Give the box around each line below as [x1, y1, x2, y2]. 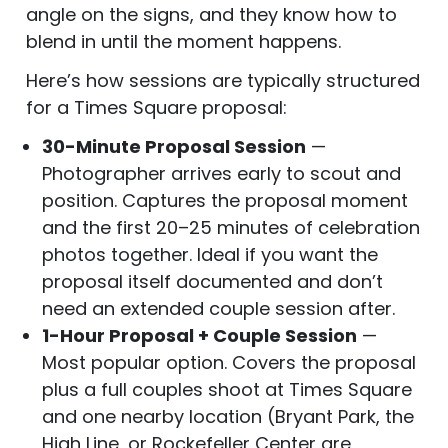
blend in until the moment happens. [26, 29, 341, 55]
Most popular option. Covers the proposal [42, 350, 416, 376]
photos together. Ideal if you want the [42, 242, 378, 268]
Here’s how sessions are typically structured [26, 68, 420, 94]
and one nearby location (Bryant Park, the [42, 404, 414, 430]
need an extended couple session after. [42, 296, 395, 322]
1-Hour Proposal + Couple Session [42, 323, 357, 349]
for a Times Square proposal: [26, 95, 287, 121]
